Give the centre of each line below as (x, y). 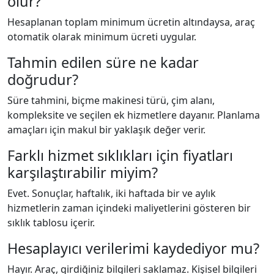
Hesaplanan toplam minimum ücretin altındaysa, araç (131, 22)
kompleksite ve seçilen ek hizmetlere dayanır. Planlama (134, 115)
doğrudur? (43, 80)
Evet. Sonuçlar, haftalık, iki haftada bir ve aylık (112, 193)
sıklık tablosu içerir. (51, 223)
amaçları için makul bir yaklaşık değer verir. (106, 130)
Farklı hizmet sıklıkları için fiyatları (120, 155)
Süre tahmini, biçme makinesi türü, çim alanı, (111, 100)
